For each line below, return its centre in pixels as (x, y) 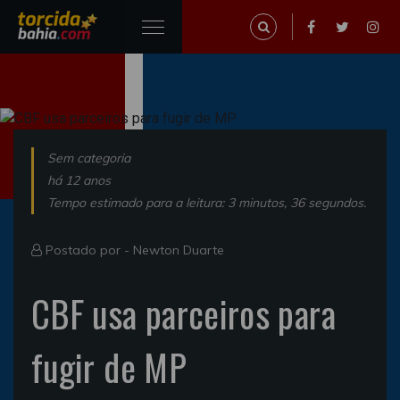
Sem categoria (89, 158)
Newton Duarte (179, 250)
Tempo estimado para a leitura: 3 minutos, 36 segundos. (207, 202)
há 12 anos (79, 180)
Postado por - (87, 250)
